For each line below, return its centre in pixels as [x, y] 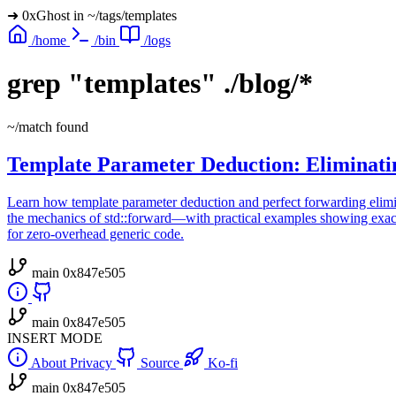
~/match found [48, 126]
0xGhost [46, 15]
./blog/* [268, 84]
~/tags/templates [132, 15]
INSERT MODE [55, 338]
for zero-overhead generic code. [95, 233]
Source [160, 362]
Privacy [93, 362]
